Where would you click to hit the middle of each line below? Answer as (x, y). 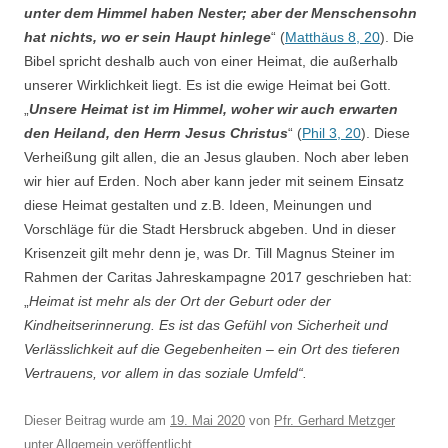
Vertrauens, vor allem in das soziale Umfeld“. (165, 373)
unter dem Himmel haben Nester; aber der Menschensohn (220, 13)
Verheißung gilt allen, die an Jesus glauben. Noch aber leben (216, 157)
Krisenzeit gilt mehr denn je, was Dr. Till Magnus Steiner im (209, 253)
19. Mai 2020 (207, 420)
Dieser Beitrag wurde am (97, 420)
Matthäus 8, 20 (332, 37)
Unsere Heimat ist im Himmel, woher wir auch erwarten (213, 109)
